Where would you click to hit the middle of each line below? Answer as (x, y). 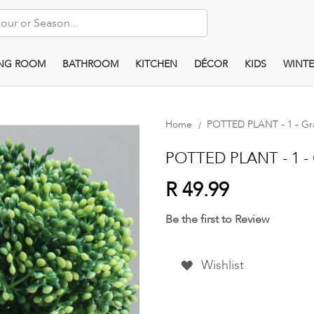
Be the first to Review (218, 219)
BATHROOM (90, 64)
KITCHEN (156, 64)
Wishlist (222, 265)
